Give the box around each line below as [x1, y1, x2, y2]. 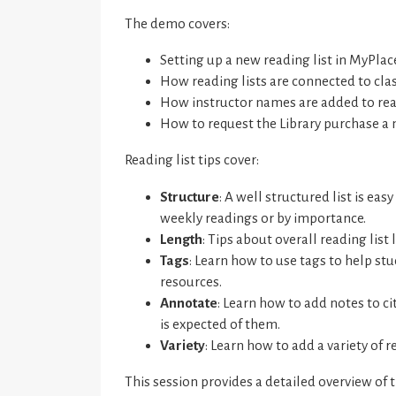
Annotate [160, 294, 218, 310]
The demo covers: [125, 16, 231, 32]
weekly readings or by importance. [160, 209, 367, 225]
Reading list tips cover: [125, 152, 260, 168]
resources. [160, 273, 223, 289]
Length [160, 231, 203, 247]
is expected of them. [160, 316, 281, 331]
